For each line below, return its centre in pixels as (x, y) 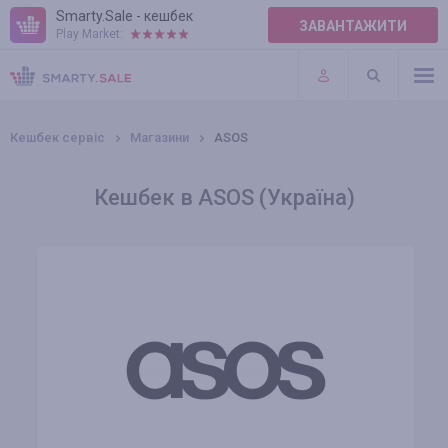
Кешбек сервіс (57, 137)
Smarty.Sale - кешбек (124, 16)
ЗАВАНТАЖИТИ (353, 26)
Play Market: (89, 34)
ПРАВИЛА (43, 39)
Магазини (159, 137)
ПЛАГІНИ (41, 80)
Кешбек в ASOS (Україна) (224, 197)
